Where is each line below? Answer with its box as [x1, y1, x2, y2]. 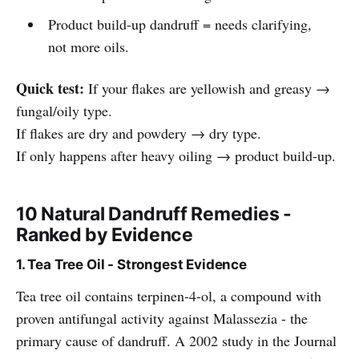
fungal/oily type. [16, 100, 112, 120]
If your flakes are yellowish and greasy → [88, 78, 330, 98]
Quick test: [16, 77, 88, 99]
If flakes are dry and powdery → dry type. [16, 123, 261, 143]
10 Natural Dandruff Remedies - [16, 202, 292, 225]
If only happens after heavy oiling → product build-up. [16, 145, 336, 165]
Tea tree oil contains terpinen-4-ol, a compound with [16, 285, 321, 305]
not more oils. [47, 36, 129, 56]
